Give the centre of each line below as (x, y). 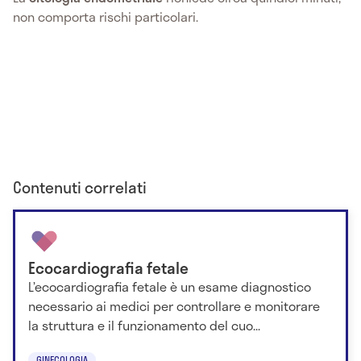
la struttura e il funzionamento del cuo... (144, 326)
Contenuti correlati (80, 188)
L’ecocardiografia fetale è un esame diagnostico (170, 287)
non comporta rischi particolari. (106, 16)
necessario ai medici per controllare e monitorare (174, 306)
